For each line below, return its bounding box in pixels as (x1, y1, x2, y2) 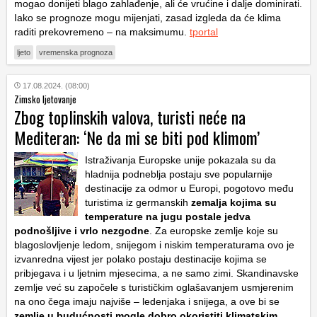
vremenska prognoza (39, 47, 113, 57)
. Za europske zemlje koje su (149, 224, 278, 236)
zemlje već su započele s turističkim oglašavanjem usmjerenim (14, 281, 294, 293)
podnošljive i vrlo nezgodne (14, 224, 149, 236)
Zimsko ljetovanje (14, 91, 76, 106)
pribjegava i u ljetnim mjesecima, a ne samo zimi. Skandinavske (14, 267, 299, 279)
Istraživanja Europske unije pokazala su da (85, 154, 276, 166)
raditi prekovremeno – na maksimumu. (14, 25, 190, 38)
